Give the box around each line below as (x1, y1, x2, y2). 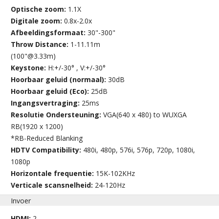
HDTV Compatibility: (11, 145, 84, 154)
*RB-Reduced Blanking (11, 133, 83, 143)
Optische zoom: (11, 4, 68, 14)
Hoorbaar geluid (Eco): (11, 86, 91, 96)
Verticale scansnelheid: (11, 180, 95, 190)
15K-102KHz (96, 168, 135, 178)
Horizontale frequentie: (11, 168, 96, 178)
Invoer (11, 196, 31, 205)
